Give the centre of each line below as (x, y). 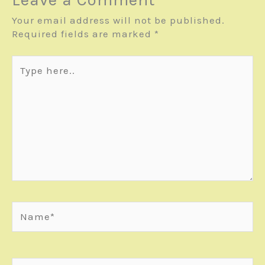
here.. (26, 75)
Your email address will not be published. (118, 20)
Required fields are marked (83, 33)
